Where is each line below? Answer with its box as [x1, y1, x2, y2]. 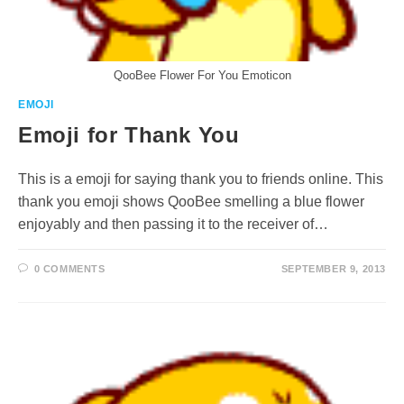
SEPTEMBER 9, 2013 [280, 263, 386, 274]
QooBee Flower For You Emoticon [113, 69, 291, 82]
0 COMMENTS [33, 263, 106, 274]
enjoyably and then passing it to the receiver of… [18, 216, 328, 232]
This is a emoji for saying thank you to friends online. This [18, 171, 383, 187]
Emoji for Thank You [18, 123, 240, 147]
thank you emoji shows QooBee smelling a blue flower [18, 194, 364, 209]
